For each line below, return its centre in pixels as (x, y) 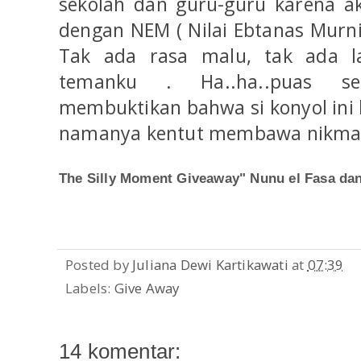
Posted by (99, 264)
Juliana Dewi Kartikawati (210, 264)
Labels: (90, 288)
